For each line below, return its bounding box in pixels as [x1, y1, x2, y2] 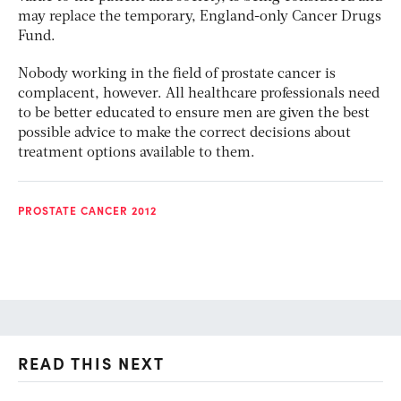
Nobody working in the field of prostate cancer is [18, 66, 336, 81]
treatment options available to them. [18, 145, 255, 160]
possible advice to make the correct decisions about [18, 125, 351, 141]
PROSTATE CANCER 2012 [18, 202, 157, 218]
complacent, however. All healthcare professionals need [18, 86, 380, 101]
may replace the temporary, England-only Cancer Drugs [18, 9, 381, 24]
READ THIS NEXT [18, 351, 165, 374]
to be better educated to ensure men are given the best [18, 106, 370, 121]
